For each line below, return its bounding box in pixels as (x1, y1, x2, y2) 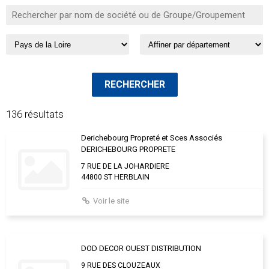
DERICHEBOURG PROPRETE (81, 145, 175, 154)
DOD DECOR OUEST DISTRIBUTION (81, 244, 201, 253)
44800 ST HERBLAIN (81, 173, 150, 182)
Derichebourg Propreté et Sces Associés (81, 133, 222, 143)
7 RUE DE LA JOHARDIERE (81, 162, 169, 171)
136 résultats (6, 108, 64, 121)
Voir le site (92, 196, 129, 206)
